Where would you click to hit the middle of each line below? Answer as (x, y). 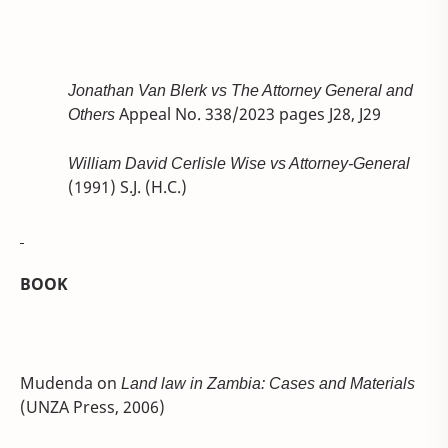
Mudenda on (70, 383)
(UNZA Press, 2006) (92, 407)
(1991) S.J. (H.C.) (127, 187)
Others (91, 113)
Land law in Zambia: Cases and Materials (268, 383)
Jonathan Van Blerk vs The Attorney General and (240, 89)
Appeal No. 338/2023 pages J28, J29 (248, 113)
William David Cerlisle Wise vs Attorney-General (239, 163)
